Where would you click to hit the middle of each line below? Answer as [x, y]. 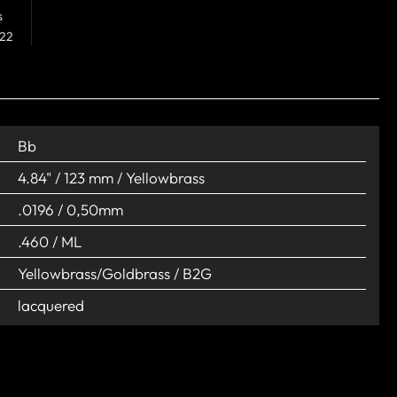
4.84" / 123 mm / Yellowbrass [111, 177]
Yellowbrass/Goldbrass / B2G [115, 273]
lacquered [51, 305]
